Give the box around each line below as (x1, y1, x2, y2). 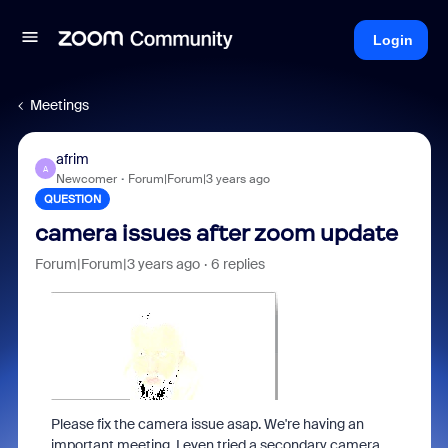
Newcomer (55, 171, 117, 187)
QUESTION (43, 192, 101, 206)
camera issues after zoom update (34, 220, 398, 247)
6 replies (210, 255, 265, 273)
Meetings (30, 96, 89, 114)
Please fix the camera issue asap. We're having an (50, 415, 364, 433)
